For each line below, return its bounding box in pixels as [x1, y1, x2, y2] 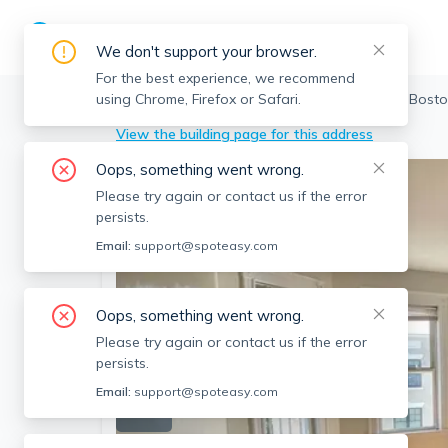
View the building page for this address [116, 125, 373, 143]
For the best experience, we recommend [96, 69, 355, 87]
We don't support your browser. [96, 42, 317, 61]
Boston [116, 90, 163, 108]
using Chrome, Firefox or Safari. [96, 90, 301, 108]
